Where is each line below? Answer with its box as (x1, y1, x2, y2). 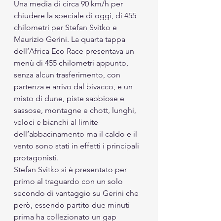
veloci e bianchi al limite (14, 117, 100, 127)
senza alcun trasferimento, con (14, 70, 122, 79)
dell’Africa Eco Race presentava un (14, 46, 136, 56)
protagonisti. (14, 152, 61, 162)
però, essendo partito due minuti (14, 200, 132, 210)
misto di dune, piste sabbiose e (14, 93, 126, 103)
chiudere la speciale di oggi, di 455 (14, 10, 138, 20)
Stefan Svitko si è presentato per (14, 164, 129, 174)
